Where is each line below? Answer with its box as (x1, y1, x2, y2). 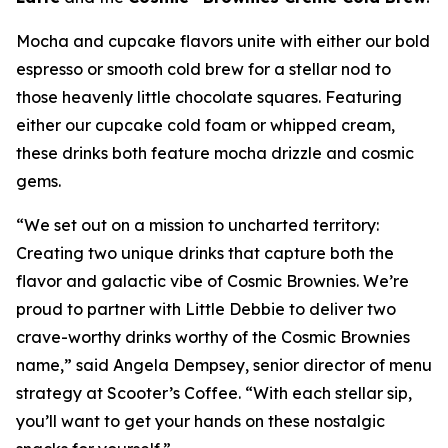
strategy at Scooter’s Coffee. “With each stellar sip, (16, 383, 412, 403)
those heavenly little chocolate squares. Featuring (16, 87, 402, 107)
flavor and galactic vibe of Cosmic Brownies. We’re (16, 271, 409, 291)
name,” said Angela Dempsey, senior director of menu (16, 355, 432, 375)
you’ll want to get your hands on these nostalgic (16, 411, 385, 431)
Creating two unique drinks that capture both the (16, 243, 394, 263)
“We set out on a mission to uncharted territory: (16, 215, 379, 235)
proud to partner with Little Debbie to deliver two (16, 299, 396, 319)
